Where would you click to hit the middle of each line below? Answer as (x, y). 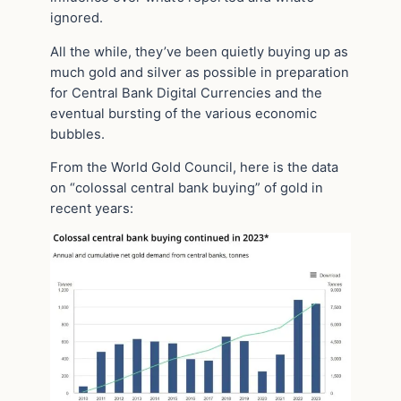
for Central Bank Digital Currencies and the (186, 93)
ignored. (77, 17)
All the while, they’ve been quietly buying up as (199, 51)
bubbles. (77, 134)
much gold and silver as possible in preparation (200, 72)
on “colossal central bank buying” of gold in (187, 188)
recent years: (92, 209)
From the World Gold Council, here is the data (194, 168)
